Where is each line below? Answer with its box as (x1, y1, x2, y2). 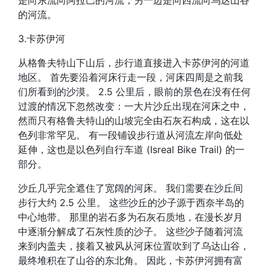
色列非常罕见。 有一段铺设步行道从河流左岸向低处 (18, 129, 243, 141)
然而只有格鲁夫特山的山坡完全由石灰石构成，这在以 (18, 115, 250, 127)
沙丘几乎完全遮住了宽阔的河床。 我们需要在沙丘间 (18, 182, 243, 194)
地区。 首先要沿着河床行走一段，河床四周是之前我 (18, 71, 243, 83)
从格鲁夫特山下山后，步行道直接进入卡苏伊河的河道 (18, 57, 250, 69)
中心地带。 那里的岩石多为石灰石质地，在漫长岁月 (18, 211, 243, 223)
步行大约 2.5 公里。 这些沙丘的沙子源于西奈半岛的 (18, 196, 244, 209)
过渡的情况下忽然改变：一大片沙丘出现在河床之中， (18, 100, 250, 112)
